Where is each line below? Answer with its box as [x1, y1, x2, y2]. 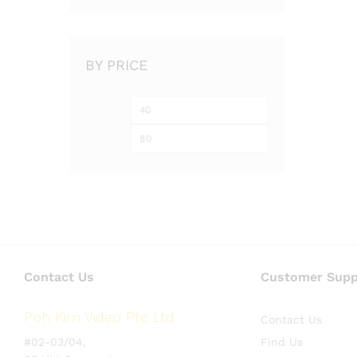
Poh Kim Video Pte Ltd [24, 308, 175, 326]
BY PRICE [85, 57, 147, 74]
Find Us [261, 335, 304, 349]
